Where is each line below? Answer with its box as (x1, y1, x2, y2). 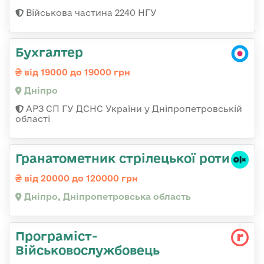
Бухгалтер (15, 45, 83, 60)
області (15, 114, 50, 124)
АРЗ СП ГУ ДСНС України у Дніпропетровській (24, 104, 242, 114)
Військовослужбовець (15, 243, 160, 258)
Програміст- (15, 229, 98, 243)
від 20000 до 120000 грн (22, 173, 138, 184)
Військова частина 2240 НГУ (24, 8, 157, 18)
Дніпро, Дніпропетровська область (22, 192, 191, 202)
